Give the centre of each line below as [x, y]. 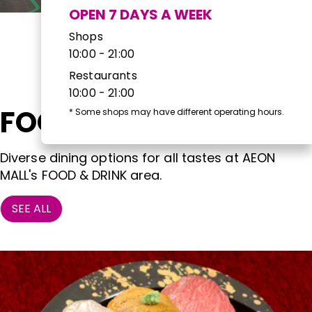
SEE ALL [31, 208]
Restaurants [103, 75]
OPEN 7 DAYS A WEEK [141, 14]
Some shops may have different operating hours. [180, 111]
